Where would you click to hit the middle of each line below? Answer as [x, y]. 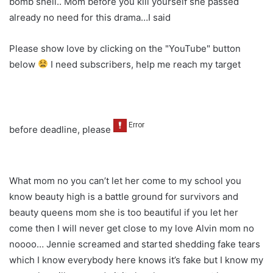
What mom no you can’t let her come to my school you [125, 181]
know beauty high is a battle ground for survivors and [124, 197]
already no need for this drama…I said [90, 17]
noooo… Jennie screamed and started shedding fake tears [135, 244]
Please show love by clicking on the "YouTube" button [125, 48]
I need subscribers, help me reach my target [145, 64]
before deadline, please [61, 129]
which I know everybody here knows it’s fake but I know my [136, 260]
